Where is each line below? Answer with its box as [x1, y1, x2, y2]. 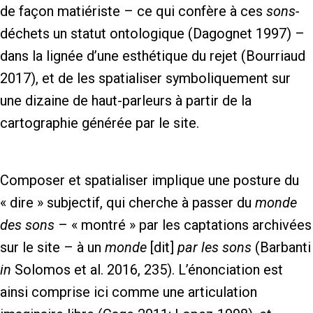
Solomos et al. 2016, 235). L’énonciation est [11, 261, 283, 279]
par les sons [174, 239, 252, 256]
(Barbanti [252, 239, 311, 256]
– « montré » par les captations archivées [54, 217, 312, 234]
